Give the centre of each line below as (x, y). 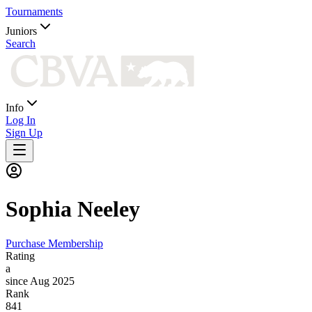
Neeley (109, 209)
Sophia (41, 209)
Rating (20, 256)
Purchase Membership (54, 243)
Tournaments (34, 11)
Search (21, 44)
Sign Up (24, 133)
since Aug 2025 (40, 281)
